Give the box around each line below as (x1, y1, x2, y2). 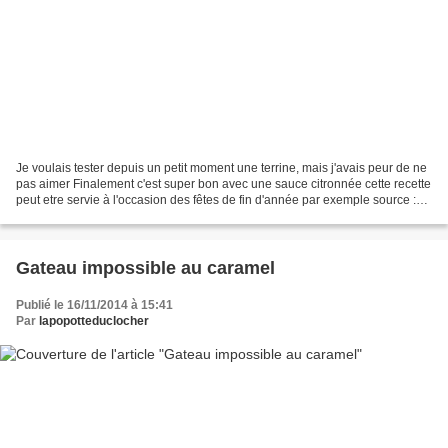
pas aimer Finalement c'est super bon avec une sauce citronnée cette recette (16, 176, 431, 191)
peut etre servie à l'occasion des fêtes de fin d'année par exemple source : (16, 192, 416, 207)
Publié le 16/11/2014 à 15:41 (16, 297, 173, 312)
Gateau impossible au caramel (16, 257, 275, 278)
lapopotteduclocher (39, 313, 149, 328)
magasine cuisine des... (16, 208, 144, 223)
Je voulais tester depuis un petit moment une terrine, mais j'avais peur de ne (16, 160, 427, 175)
